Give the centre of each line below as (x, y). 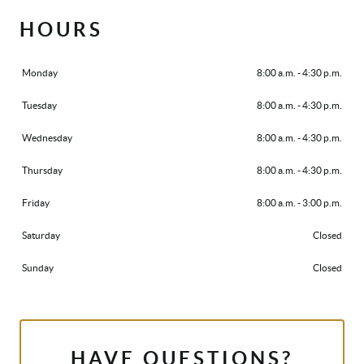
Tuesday (39, 106)
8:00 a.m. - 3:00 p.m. (299, 203)
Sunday (38, 268)
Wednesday (47, 138)
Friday (36, 203)
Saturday (41, 236)
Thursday (42, 171)
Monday (40, 73)
